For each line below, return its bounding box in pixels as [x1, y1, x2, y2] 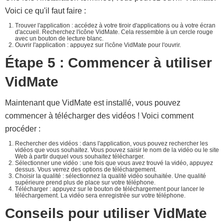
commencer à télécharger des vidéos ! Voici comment [5, 111, 193, 120]
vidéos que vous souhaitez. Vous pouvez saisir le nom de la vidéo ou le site [15, 146, 219, 153]
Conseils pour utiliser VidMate [5, 205, 207, 221]
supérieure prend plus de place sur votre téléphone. [15, 179, 155, 186]
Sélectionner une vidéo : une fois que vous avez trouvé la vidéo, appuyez [15, 159, 213, 166]
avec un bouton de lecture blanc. [15, 35, 103, 42]
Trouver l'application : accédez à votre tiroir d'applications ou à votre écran [15, 22, 215, 29]
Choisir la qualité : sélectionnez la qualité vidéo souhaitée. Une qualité [15, 172, 206, 179]
